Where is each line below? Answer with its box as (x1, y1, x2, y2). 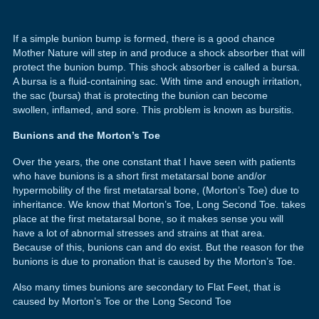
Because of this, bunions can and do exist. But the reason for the (12, 241, 304, 253)
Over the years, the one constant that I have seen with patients (12, 155, 296, 167)
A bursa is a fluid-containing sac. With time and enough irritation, (12, 75, 302, 87)
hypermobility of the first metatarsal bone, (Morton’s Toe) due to (12, 184, 299, 196)
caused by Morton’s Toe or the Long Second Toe (12, 295, 231, 307)
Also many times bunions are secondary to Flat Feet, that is (12, 281, 281, 293)
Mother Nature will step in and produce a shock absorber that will (12, 46, 305, 58)
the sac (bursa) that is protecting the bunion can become (12, 89, 268, 101)
